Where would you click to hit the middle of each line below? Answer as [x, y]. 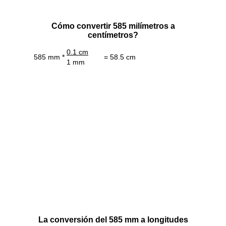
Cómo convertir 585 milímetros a [113, 26]
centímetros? [113, 35]
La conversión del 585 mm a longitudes [113, 220]
